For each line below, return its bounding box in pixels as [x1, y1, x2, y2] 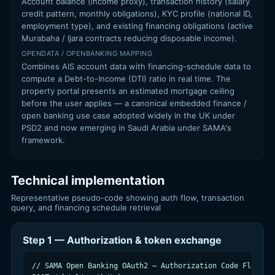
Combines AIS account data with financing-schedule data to [21, 61, 251, 71]
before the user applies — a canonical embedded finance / [21, 98, 247, 108]
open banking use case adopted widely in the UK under [21, 110, 235, 120]
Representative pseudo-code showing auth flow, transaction [11, 193, 244, 203]
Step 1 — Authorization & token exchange [23, 234, 222, 246]
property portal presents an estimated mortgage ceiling [21, 86, 234, 96]
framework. [21, 135, 65, 145]
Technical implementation [11, 173, 165, 188]
